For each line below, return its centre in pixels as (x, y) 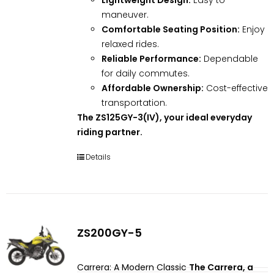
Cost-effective (235, 88)
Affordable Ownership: (152, 88)
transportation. (134, 102)
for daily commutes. (145, 73)
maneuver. (125, 14)
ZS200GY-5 (109, 232)
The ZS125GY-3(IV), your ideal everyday (164, 117)
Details (98, 157)
